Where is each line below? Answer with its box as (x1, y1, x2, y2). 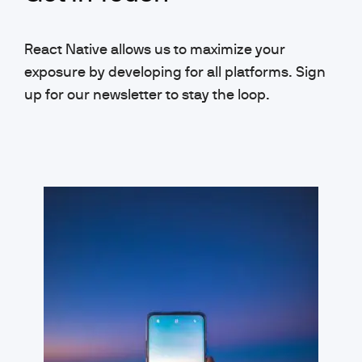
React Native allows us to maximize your (24, 40, 285, 57)
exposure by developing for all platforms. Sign (24, 62, 326, 80)
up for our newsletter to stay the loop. (24, 85, 270, 103)
